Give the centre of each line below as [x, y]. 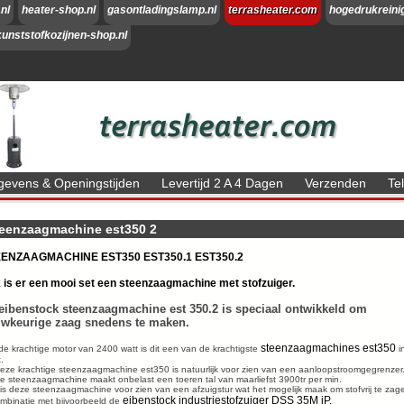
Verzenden [335, 183]
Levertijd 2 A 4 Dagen [222, 183]
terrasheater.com [273, 10]
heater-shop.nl [59, 10]
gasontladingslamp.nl [162, 10]
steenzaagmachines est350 [328, 348]
